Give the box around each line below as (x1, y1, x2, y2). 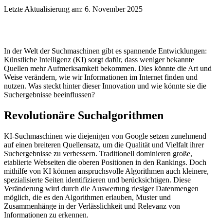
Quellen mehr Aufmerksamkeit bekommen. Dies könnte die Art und (4, 64, 212, 73)
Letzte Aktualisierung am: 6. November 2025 (4, 4, 143, 13)
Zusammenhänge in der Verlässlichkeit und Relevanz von (4, 201, 180, 210)
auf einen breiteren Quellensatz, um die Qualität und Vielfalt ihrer (4, 140, 204, 149)
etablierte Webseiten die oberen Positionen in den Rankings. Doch (4, 158, 206, 166)
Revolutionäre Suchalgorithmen (4, 109, 163, 122)
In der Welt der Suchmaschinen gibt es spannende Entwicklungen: (4, 46, 207, 55)
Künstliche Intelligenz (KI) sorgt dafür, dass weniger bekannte (4, 55, 194, 64)
